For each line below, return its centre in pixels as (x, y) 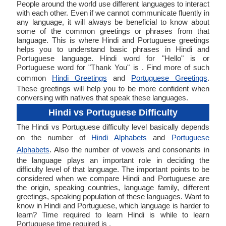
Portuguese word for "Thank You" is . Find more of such (113, 67)
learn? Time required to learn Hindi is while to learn (113, 215)
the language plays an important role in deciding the (113, 160)
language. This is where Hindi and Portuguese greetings (113, 40)
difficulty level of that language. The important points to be (113, 169)
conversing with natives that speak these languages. (102, 98)
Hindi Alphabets (119, 137)
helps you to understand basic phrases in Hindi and (113, 49)
